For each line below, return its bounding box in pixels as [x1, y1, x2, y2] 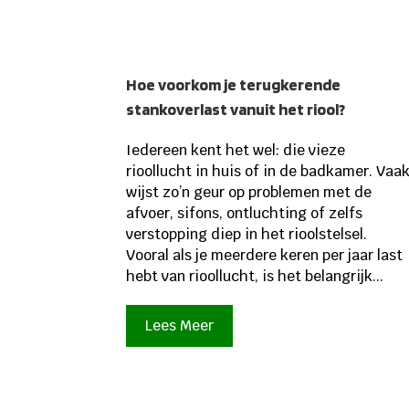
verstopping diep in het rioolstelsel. [126, 225, 368, 245]
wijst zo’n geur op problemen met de [126, 183, 372, 203]
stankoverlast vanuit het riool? [126, 100, 346, 120]
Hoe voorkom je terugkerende [126, 75, 341, 95]
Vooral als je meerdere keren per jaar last [126, 246, 404, 266]
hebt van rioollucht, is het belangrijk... [126, 267, 384, 287]
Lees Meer [145, 316, 215, 336]
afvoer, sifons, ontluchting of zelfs [126, 204, 363, 224]
